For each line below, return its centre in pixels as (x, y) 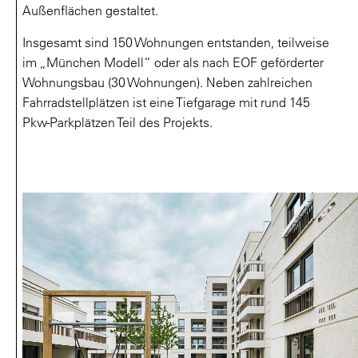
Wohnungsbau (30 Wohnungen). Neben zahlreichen (167, 82)
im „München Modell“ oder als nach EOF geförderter (173, 62)
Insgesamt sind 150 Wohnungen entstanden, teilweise (176, 42)
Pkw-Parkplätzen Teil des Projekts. (117, 122)
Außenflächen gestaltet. (90, 10)
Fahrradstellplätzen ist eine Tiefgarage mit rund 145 (166, 102)
